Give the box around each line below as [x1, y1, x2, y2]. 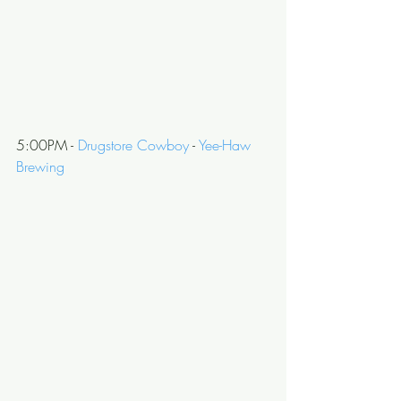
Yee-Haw [199, 135, 255, 155]
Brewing [16, 157, 64, 176]
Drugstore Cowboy [78, 135, 189, 155]
